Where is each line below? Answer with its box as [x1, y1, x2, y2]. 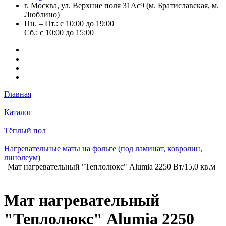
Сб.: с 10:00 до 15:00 [24, 28, 94, 37]
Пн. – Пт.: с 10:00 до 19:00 [24, 19, 114, 28]
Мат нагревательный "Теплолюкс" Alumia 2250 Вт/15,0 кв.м [8, 162, 215, 171]
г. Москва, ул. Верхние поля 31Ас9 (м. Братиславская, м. [24, 1, 219, 10]
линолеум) [4, 153, 40, 162]
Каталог [4, 108, 32, 117]
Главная [4, 90, 31, 98]
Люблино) [24, 10, 60, 19]
